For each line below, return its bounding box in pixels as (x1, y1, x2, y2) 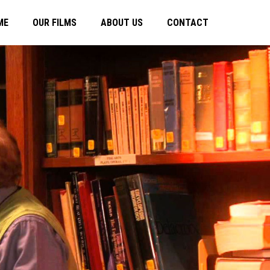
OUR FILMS (33, 17, 77, 28)
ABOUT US (101, 17, 143, 28)
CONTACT (167, 17, 209, 28)
